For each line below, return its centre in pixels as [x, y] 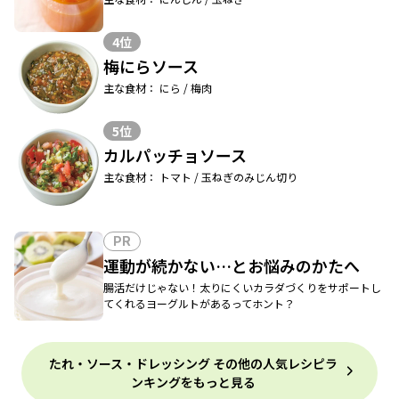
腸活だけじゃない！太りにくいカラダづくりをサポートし [242, 288]
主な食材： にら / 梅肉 [158, 88]
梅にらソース [151, 66]
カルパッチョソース [175, 155]
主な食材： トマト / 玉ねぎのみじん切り [200, 177]
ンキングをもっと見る [193, 383]
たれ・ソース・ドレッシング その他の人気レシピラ [193, 364]
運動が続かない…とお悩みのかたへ [232, 266]
